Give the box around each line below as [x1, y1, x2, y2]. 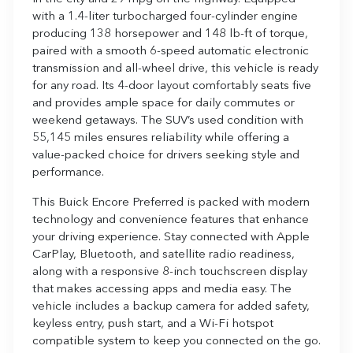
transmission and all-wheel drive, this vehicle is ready [32, 62, 318, 75]
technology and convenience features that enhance [32, 214, 309, 226]
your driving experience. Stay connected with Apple [32, 231, 310, 243]
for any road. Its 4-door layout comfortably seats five [32, 80, 311, 92]
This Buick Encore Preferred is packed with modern [32, 196, 310, 209]
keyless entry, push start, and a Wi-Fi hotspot [32, 318, 273, 330]
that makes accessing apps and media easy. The [32, 283, 292, 295]
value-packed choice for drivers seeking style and [32, 149, 299, 162]
